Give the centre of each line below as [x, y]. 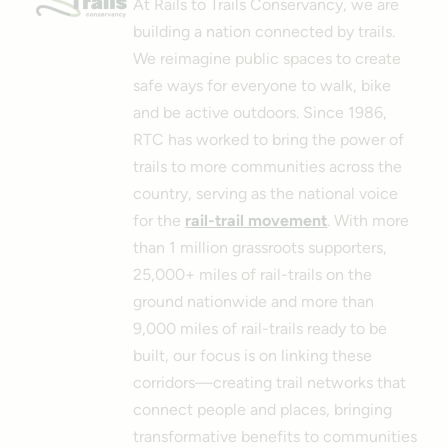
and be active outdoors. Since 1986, [260, 112]
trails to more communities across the [268, 166]
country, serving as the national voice [266, 193]
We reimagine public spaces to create [267, 58]
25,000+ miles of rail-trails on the [253, 274]
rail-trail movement [256, 220]
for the [159, 220]
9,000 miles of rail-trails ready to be [260, 328]
